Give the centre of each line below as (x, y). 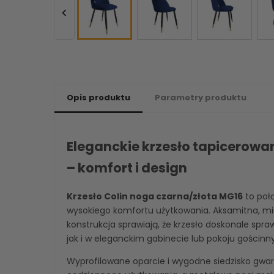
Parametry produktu (201, 98)
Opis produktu (98, 98)
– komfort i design (127, 168)
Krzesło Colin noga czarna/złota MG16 (155, 196)
